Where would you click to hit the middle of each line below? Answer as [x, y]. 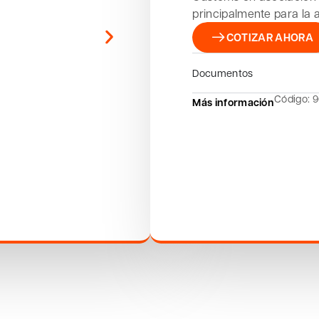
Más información [234, 101]
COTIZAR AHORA [270, 37]
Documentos [223, 72]
